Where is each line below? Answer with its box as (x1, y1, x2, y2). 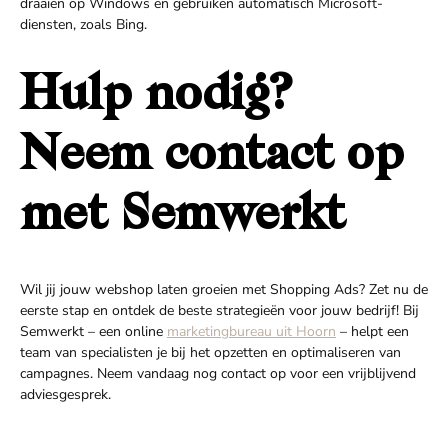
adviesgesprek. (20, 385, 111, 404)
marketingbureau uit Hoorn (167, 322, 336, 341)
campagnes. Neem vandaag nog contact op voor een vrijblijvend (20, 364, 416, 383)
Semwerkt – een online (20, 322, 167, 341)
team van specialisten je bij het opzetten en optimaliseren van (20, 343, 401, 362)
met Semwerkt (20, 193, 345, 241)
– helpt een (336, 322, 409, 341)
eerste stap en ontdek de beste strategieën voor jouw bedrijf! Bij (20, 301, 419, 320)
